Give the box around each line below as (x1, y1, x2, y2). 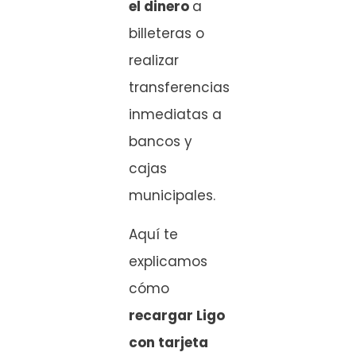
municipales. (129, 186, 215, 206)
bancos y (129, 132, 192, 152)
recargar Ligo (129, 305, 225, 325)
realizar (129, 51, 179, 71)
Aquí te (129, 224, 178, 244)
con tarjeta (129, 332, 208, 352)
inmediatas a (129, 105, 222, 125)
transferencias (129, 78, 230, 98)
